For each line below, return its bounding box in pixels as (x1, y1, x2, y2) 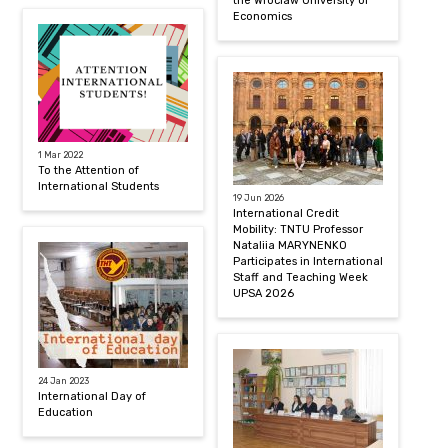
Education (38, 406, 94, 419)
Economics (233, 10, 293, 23)
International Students (38, 180, 160, 193)
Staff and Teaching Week (233, 271, 369, 284)
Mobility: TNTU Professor (233, 223, 364, 236)
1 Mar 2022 (38, 150, 84, 160)
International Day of (38, 390, 147, 403)
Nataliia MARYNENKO (233, 239, 348, 252)
